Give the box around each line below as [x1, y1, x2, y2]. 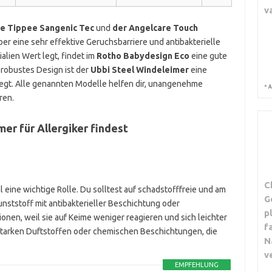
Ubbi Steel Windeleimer [90, 65, 189, 75]
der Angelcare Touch [112, 23, 198, 33]
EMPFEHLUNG [174, 261, 219, 268]
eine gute [189, 51, 227, 61]
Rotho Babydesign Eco [96, 51, 189, 61]
